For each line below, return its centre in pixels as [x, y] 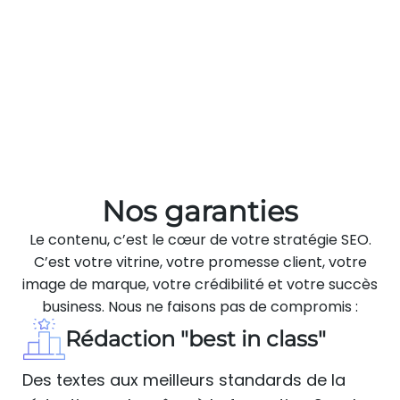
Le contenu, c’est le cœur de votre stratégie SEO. [200, 239]
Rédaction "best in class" [196, 338]
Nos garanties [200, 211]
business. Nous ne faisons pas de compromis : [200, 306]
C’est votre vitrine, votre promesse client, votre [200, 262]
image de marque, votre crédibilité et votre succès [200, 284]
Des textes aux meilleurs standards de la [184, 379]
